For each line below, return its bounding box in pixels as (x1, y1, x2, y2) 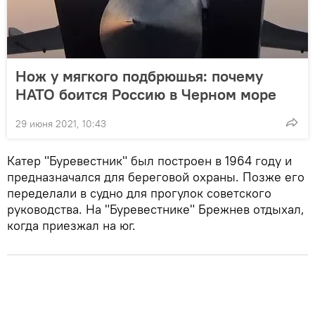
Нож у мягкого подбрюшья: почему (15, 65, 263, 86)
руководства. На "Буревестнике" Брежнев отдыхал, (7, 200, 304, 217)
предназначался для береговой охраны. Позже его (7, 168, 304, 185)
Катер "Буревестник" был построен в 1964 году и (7, 152, 292, 169)
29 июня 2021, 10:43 (15, 117, 106, 130)
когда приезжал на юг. (7, 217, 136, 233)
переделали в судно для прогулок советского (7, 184, 271, 201)
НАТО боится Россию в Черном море (15, 84, 276, 104)
